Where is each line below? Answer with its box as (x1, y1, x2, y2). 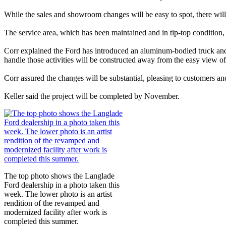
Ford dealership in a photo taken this (4, 180, 120, 189)
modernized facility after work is (4, 207, 107, 216)
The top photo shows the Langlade (4, 171, 115, 180)
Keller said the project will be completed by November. (4, 91, 180, 100)
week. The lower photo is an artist (4, 189, 112, 198)
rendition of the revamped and (4, 198, 99, 207)
